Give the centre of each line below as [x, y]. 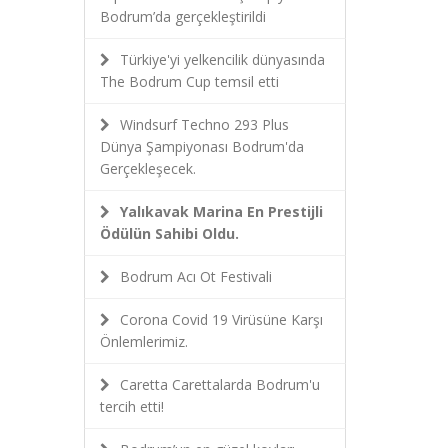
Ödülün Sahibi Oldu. [169, 233]
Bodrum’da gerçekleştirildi [182, 16]
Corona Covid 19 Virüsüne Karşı [221, 319]
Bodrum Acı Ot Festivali [195, 276]
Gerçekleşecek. [147, 168]
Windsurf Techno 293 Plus [204, 124]
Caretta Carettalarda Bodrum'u [219, 384]
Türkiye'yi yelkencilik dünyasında [222, 59]
